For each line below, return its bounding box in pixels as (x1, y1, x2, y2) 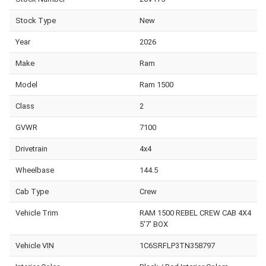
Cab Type (15, 186, 49, 196)
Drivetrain (15, 144, 47, 153)
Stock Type (15, 15, 56, 25)
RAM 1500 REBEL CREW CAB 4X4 (139, 208, 251, 217)
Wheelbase (15, 165, 54, 175)
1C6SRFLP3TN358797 (139, 240, 215, 250)
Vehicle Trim (15, 208, 58, 217)
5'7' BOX (139, 219, 168, 229)
